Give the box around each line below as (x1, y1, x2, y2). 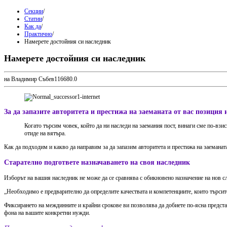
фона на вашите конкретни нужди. (4, 209, 90, 216)
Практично (24, 30, 52, 38)
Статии (24, 15, 42, 23)
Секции (24, 8, 43, 15)
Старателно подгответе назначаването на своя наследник (4, 158, 190, 167)
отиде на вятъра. (24, 130, 66, 137)
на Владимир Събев (4, 75, 54, 83)
